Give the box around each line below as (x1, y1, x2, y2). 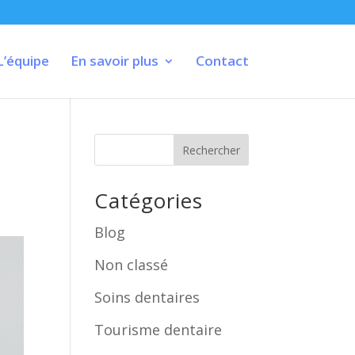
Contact (195, 52, 249, 70)
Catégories (94, 186, 204, 215)
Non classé (94, 255, 169, 274)
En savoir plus (70, 52, 158, 70)
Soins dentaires (94, 288, 200, 307)
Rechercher (181, 142, 240, 158)
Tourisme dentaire (94, 320, 223, 339)
